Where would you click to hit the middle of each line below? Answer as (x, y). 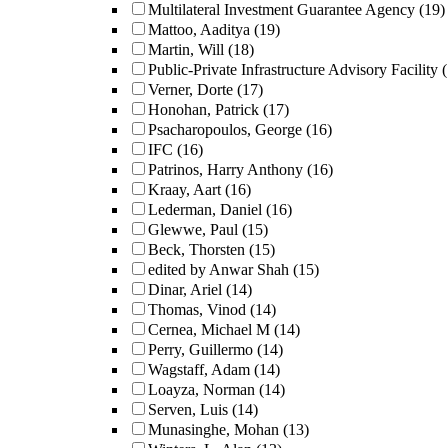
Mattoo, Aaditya (199, 29)
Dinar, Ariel (185, 289)
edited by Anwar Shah (218, 269)
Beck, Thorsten (196, 249)
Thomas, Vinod (197, 309)
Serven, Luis (188, 409)
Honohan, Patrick (203, 109)
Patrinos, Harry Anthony (225, 169)
